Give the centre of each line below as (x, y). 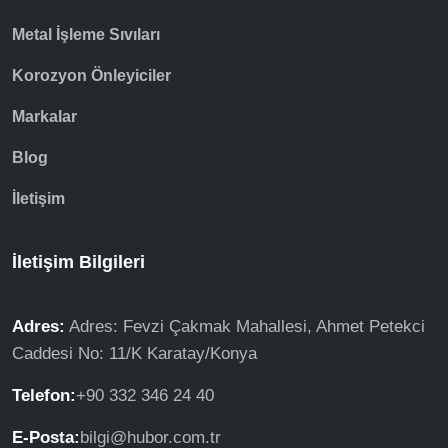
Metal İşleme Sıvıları (86, 35)
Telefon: (44, 396)
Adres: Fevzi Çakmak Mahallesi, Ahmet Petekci (245, 327)
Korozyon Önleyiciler (91, 76)
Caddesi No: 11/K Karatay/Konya (134, 354)
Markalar (44, 117)
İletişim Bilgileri (78, 262)
